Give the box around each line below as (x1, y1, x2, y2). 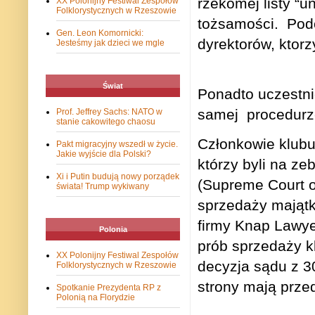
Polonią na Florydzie (56, 292, 135, 303)
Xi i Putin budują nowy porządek (56, 172, 179, 182)
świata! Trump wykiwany (56, 181, 149, 192)
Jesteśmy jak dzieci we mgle (56, 38, 165, 49)
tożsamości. (198, 15, 278, 32)
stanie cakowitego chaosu (56, 117, 155, 127)
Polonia (98, 225, 127, 234)
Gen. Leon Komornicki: (56, 28, 143, 39)
